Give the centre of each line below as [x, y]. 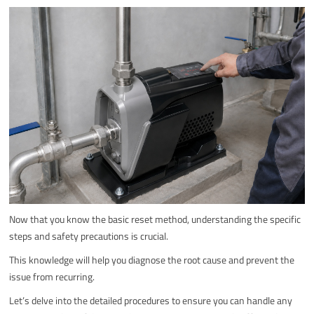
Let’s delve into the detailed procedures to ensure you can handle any [151, 300]
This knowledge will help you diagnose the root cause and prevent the [152, 259]
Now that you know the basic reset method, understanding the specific [155, 219]
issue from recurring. [52, 276]
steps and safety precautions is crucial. [89, 235]
